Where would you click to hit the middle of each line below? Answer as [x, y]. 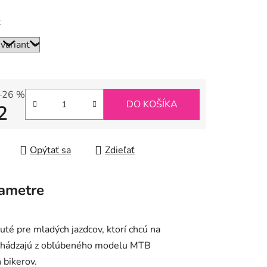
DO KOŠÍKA [152, 105]
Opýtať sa [50, 150]
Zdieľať [120, 150]
